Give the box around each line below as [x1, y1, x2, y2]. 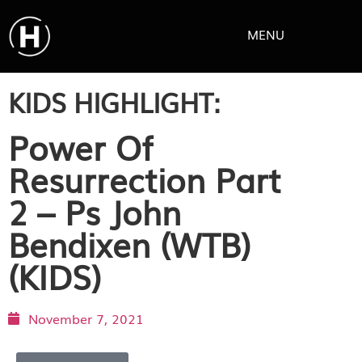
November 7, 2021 [28, 309, 144, 328]
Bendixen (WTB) [8, 220, 250, 267]
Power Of [8, 123, 153, 170]
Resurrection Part [8, 155, 281, 203]
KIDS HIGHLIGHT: [8, 82, 220, 120]
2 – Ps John [8, 187, 181, 235]
